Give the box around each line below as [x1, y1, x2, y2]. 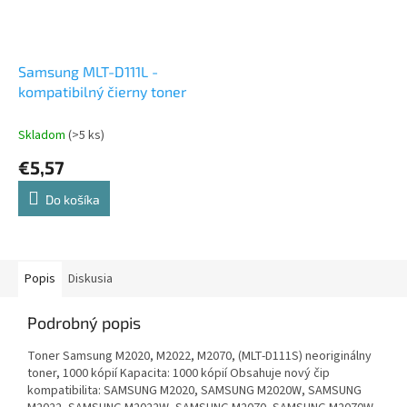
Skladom [18, 126, 68, 145]
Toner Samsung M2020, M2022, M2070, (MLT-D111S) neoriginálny [27, 347, 372, 366]
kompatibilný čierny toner [18, 83, 186, 101]
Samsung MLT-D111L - [18, 63, 158, 81]
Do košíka [45, 192, 100, 208]
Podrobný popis [27, 313, 141, 333]
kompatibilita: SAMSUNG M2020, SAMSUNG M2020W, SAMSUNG [27, 382, 362, 401]
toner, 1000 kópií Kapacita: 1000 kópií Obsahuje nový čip [27, 364, 330, 383]
